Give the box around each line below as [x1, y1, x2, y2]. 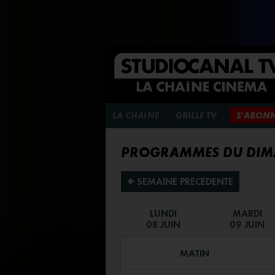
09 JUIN [230, 218, 265, 230]
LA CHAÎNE [112, 110, 159, 121]
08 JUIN [145, 218, 180, 230]
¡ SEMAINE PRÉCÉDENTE [127, 175, 233, 187]
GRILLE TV [176, 110, 217, 121]
